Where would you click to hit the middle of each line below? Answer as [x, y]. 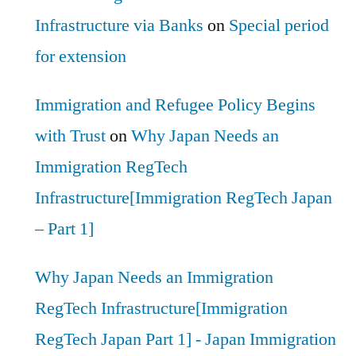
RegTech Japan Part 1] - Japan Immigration [186, 339]
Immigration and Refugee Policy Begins [175, 104]
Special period [279, 25]
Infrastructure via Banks [119, 25]
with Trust [70, 135]
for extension [81, 56]
